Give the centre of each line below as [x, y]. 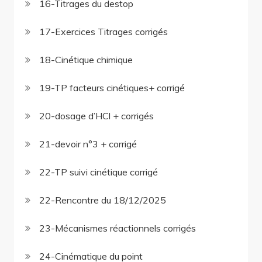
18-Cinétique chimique [86, 60]
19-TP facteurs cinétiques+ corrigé [112, 88]
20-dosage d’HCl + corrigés [97, 116]
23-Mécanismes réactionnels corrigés [118, 228]
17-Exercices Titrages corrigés [104, 32]
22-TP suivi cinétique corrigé [99, 172]
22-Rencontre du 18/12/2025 [103, 200]
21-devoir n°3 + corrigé [88, 144]
